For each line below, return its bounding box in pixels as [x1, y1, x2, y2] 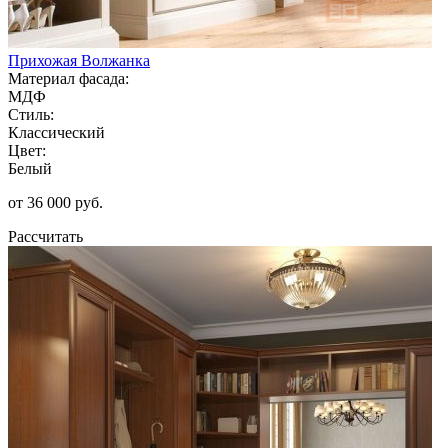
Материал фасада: [8, 69, 129, 87]
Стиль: [8, 105, 54, 123]
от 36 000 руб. [8, 193, 103, 211]
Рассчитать [8, 227, 83, 245]
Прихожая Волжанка [8, 51, 150, 69]
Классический [8, 123, 105, 141]
